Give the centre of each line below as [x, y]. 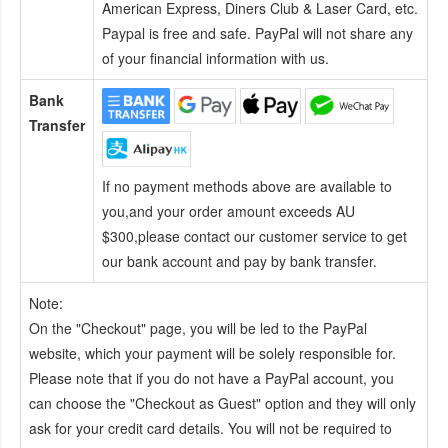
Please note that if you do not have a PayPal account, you [211, 377]
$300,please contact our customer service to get [254, 235]
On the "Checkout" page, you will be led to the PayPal [198, 327]
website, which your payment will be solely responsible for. [212, 352]
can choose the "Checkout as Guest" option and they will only [222, 402]
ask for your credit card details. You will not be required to [210, 427]
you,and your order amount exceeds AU [228, 210]
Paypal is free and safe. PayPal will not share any [257, 32]
